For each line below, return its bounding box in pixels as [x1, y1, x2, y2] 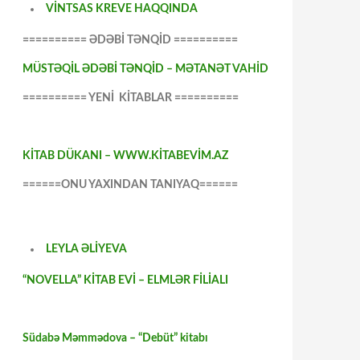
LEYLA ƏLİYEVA [46, 243, 127, 255]
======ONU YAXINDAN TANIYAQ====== [22, 179, 238, 190]
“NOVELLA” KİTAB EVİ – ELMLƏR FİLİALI [22, 275, 228, 286]
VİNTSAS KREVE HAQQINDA [46, 3, 198, 14]
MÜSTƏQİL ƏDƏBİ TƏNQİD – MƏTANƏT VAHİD [22, 63, 268, 75]
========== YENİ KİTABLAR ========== [22, 92, 239, 104]
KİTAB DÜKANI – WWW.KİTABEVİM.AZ [22, 150, 228, 162]
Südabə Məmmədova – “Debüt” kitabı [22, 333, 208, 344]
